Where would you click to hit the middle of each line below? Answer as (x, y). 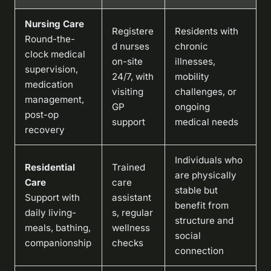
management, (54, 99)
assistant (132, 197)
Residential (50, 167)
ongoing (192, 106)
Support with (52, 197)
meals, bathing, (58, 227)
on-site (127, 61)
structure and (204, 220)
